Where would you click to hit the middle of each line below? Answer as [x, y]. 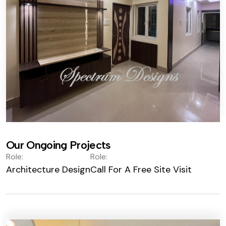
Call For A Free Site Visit [141, 169]
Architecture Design [48, 169]
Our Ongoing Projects [59, 145]
